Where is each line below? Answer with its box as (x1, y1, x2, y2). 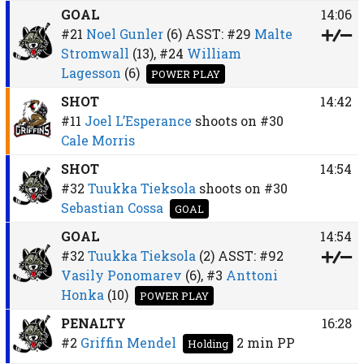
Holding (187, 336, 228, 350)
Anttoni (225, 266, 278, 284)
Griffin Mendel (80, 333, 176, 351)
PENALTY (60, 314, 126, 331)
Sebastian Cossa (60, 198, 163, 216)
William (186, 44, 241, 62)
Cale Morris (60, 131, 135, 149)
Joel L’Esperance (84, 111, 192, 129)
